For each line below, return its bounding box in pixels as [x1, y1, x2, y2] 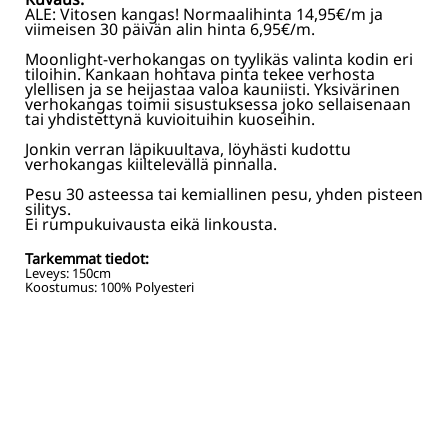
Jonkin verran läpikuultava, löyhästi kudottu [25, 137, 351, 160]
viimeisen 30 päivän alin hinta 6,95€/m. [25, 17, 315, 40]
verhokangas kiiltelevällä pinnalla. [25, 152, 277, 175]
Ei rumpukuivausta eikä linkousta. [25, 212, 277, 235]
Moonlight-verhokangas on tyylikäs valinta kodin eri [25, 47, 413, 70]
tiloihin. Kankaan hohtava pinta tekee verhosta [25, 62, 375, 85]
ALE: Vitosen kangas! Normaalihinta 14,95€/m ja [25, 2, 383, 25]
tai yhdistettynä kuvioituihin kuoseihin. [25, 107, 315, 130]
